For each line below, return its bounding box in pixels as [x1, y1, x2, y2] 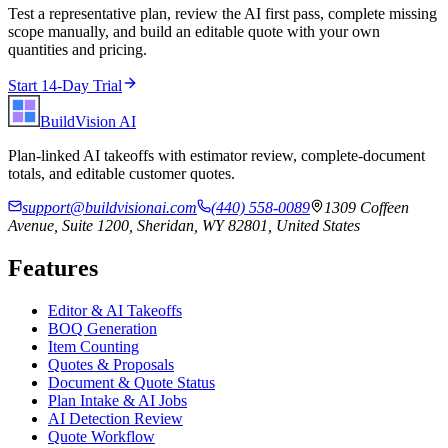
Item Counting [48, 337, 139, 355]
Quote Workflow [48, 427, 155, 445]
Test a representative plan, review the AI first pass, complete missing [8, 4, 437, 22]
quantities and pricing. [8, 40, 147, 58]
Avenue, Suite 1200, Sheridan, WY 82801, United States [8, 216, 360, 234]
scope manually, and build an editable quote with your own [8, 22, 380, 40]
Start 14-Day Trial [8, 76, 122, 94]
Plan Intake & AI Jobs [48, 391, 187, 409]
